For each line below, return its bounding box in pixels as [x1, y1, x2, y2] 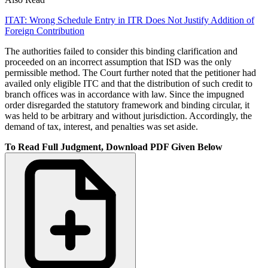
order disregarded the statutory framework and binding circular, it [5, 99, 249, 110]
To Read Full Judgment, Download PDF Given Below [5, 141, 223, 152]
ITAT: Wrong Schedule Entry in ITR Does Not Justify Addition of [5, 14, 254, 25]
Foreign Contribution [5, 25, 84, 36]
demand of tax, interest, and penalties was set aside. [5, 121, 198, 132]
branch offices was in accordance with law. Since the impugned [5, 89, 244, 99]
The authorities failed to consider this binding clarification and [5, 45, 237, 56]
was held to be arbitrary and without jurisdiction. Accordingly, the [5, 110, 252, 121]
